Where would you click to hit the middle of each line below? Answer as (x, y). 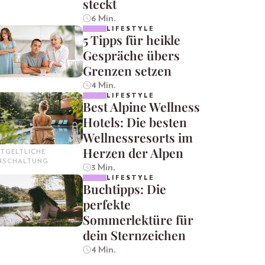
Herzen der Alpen (133, 152)
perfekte (107, 204)
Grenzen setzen (127, 70)
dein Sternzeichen (134, 235)
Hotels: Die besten (135, 122)
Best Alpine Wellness (141, 106)
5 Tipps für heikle (132, 39)
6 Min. (103, 18)
